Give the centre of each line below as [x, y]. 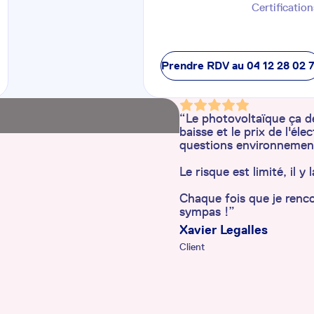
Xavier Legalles [224, 230]
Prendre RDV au [204, 66]
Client [192, 247]
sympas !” [207, 212]
